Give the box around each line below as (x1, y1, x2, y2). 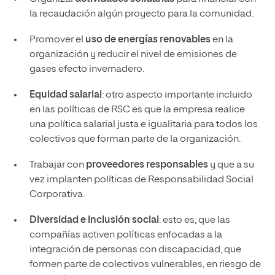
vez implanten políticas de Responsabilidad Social (29, 175, 254, 185)
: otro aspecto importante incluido (101, 90, 252, 101)
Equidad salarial (29, 90, 102, 101)
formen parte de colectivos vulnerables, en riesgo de (29, 260, 261, 270)
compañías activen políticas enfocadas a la (29, 230, 222, 241)
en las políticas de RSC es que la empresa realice (29, 105, 245, 115)
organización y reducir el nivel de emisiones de (29, 50, 237, 60)
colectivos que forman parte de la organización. (29, 134, 241, 145)
